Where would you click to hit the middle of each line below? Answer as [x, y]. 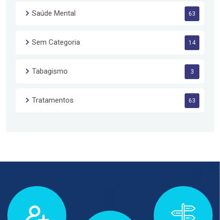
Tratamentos [53, 100]
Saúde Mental [54, 13]
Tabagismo [50, 71]
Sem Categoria [56, 42]
